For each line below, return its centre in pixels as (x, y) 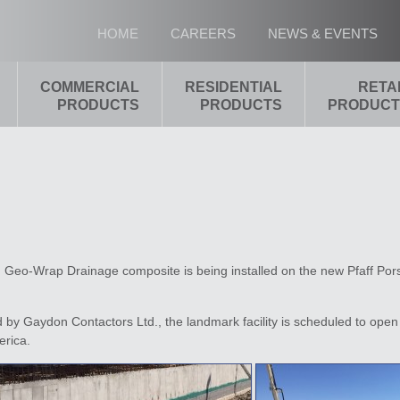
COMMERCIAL (90, 87)
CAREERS (203, 33)
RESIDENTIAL (233, 87)
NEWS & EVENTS (323, 33)
